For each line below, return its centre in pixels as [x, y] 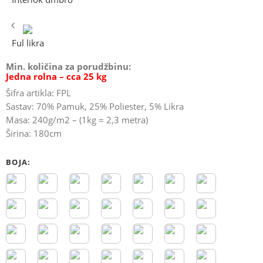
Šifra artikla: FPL [38, 93]
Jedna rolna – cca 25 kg [56, 77]
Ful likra [28, 43]
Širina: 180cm [34, 133]
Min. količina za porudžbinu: [68, 67]
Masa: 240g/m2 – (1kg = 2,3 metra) [77, 120]
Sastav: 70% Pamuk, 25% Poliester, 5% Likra [95, 106]
